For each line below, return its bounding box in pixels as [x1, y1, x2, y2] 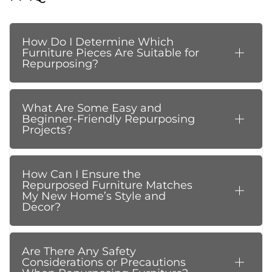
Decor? [22, 200, 61, 214]
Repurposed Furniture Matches [22, 178, 192, 192]
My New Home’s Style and [22, 189, 166, 203]
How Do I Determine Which [22, 35, 174, 49]
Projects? [22, 123, 72, 137]
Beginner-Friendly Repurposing [22, 112, 195, 126]
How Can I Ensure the [22, 168, 141, 181]
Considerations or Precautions [22, 256, 186, 269]
